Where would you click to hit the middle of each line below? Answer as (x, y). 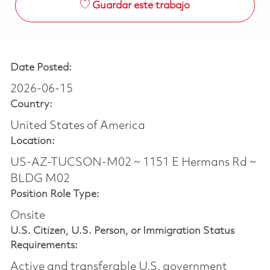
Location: (32, 141)
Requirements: (44, 245)
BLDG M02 (40, 179)
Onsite (27, 215)
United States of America (77, 126)
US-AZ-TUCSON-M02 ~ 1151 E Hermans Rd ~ (133, 162)
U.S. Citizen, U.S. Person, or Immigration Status (122, 231)
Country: (31, 104)
